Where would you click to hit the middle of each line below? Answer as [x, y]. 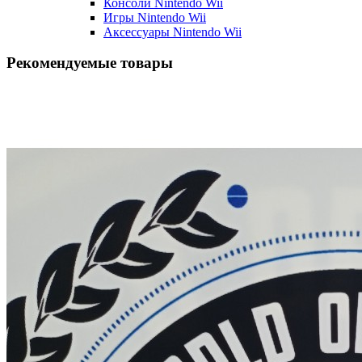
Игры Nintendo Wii [155, 17]
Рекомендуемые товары [90, 63]
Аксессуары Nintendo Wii [173, 32]
